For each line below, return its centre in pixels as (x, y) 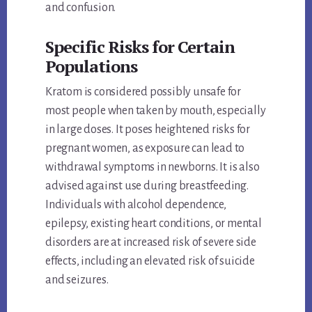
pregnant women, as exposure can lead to (145, 148)
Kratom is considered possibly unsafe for (143, 92)
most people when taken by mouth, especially (156, 110)
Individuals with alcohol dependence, (136, 204)
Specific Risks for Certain (140, 46)
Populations (92, 66)
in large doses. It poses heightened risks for (148, 129)
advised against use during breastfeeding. (147, 186)
